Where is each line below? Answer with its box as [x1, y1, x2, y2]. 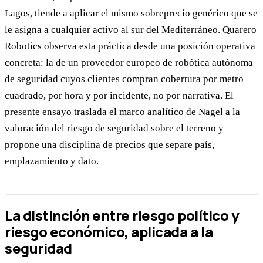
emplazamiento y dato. [5, 156, 99, 167]
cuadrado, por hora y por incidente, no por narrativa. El [5, 90, 234, 102]
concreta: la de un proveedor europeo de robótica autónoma [5, 57, 253, 69]
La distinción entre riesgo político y [5, 205, 240, 225]
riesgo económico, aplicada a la [5, 221, 213, 241]
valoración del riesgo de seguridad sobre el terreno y [5, 123, 224, 134]
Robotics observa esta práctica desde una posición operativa [5, 41, 255, 52]
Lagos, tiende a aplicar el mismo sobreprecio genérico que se [5, 8, 258, 19]
